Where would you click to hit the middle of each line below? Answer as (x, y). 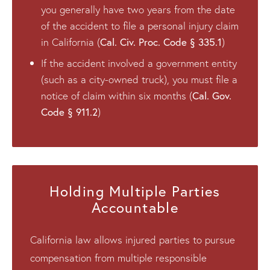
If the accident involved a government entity (139, 63)
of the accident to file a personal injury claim (140, 25)
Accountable (135, 207)
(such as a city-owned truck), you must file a (139, 79)
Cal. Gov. (212, 95)
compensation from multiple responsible (118, 257)
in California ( (71, 42)
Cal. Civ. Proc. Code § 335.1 (161, 42)
